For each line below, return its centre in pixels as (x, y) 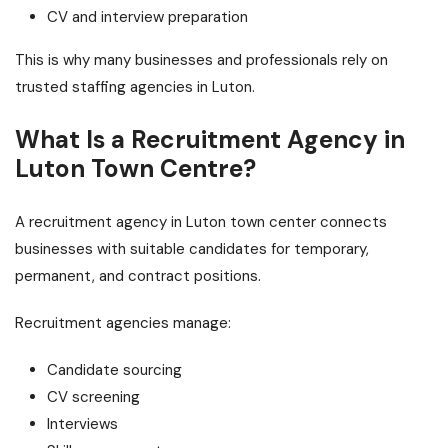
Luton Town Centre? (135, 169)
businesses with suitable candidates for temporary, (192, 249)
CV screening (93, 397)
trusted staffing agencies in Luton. (135, 87)
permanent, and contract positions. (138, 276)
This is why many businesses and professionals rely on (201, 60)
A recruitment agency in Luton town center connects (201, 222)
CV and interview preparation (147, 17)
